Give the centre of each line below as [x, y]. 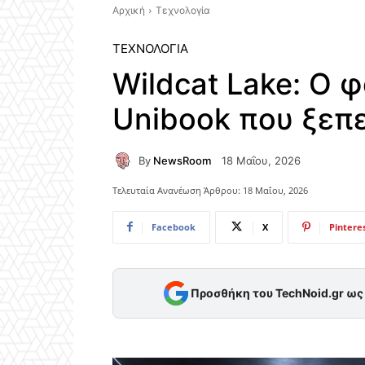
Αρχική [129, 10]
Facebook [174, 226]
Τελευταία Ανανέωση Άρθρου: [176, 190]
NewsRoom [182, 160]
